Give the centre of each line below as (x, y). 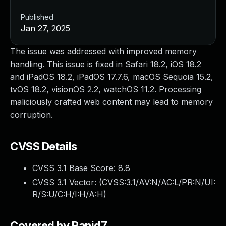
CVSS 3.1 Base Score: (75, 168)
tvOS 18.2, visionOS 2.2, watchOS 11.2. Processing (106, 89)
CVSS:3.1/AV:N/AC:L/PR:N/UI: (159, 182)
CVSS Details (44, 146)
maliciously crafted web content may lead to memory (111, 102)
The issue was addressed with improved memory (103, 51)
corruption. (32, 115)
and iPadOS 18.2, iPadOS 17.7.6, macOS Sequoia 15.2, (112, 77)
